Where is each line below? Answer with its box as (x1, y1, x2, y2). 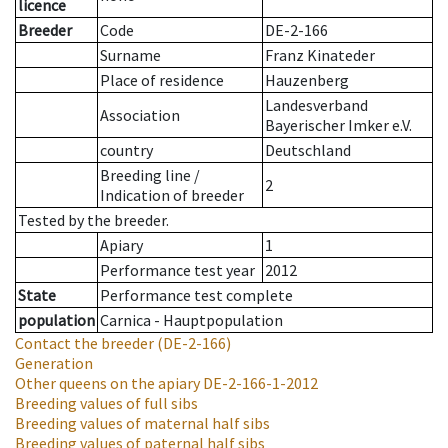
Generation (15, 353, 93, 374)
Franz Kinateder (265, 45, 375, 66)
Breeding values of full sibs (15, 393, 198, 414)
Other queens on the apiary (15, 373, 200, 394)
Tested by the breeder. (18, 210, 169, 231)
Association (100, 105, 180, 126)
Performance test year (100, 260, 255, 281)
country (100, 140, 153, 161)
